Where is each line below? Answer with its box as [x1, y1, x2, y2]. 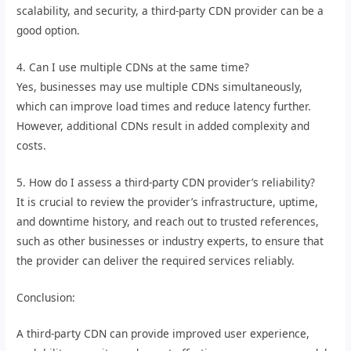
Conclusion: [16, 289, 76, 305]
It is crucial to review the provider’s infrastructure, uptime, [16, 194, 319, 209]
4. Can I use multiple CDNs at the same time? [16, 59, 250, 74]
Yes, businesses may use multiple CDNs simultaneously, [16, 78, 303, 94]
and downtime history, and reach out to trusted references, [16, 213, 320, 229]
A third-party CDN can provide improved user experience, [16, 326, 310, 342]
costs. [16, 137, 47, 153]
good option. [16, 22, 81, 38]
